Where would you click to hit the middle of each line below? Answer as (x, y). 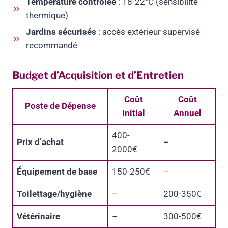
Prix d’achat (40, 142)
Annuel (187, 113)
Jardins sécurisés (61, 32)
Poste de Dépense (60, 106)
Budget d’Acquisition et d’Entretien (98, 76)
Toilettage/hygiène (54, 194)
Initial (133, 113)
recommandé (52, 46)
